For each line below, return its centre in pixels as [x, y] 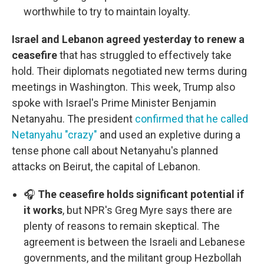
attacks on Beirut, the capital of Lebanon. [106, 167]
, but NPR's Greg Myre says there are [147, 210]
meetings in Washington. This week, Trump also [123, 87]
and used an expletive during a [169, 135]
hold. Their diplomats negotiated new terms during [129, 71]
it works [43, 210]
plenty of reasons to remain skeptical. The [122, 226]
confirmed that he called [192, 119]
